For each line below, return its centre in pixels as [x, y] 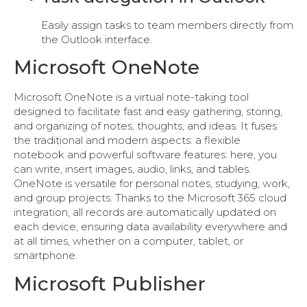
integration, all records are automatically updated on [145, 212]
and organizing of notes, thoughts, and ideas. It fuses [145, 126]
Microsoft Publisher [110, 283]
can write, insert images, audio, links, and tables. [132, 169]
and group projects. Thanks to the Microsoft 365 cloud [150, 198]
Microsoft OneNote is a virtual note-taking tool [131, 97]
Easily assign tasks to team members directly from [167, 25]
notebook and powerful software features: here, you [145, 155]
